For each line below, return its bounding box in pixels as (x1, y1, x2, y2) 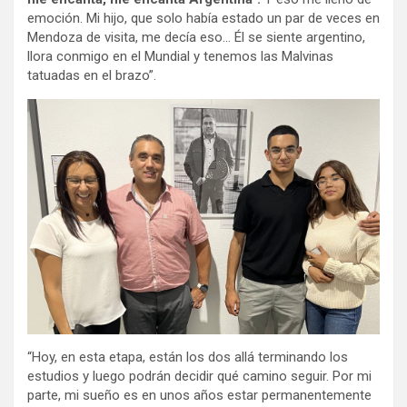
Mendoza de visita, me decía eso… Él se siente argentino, (27, 29, 365, 45)
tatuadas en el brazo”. (27, 67, 156, 84)
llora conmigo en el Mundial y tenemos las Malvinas (27, 48, 333, 65)
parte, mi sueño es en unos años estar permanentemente (27, 386, 372, 403)
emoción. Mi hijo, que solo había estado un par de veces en (27, 10, 380, 26)
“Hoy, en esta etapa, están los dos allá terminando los (27, 348, 348, 365)
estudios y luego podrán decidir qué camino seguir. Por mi (27, 367, 372, 384)
